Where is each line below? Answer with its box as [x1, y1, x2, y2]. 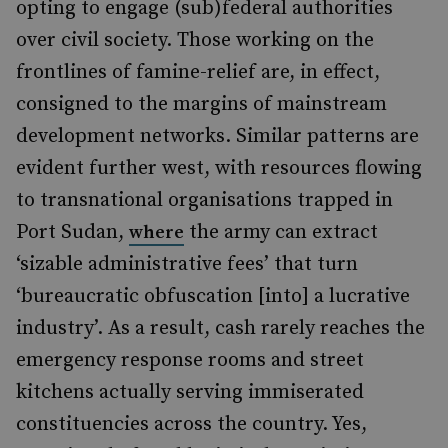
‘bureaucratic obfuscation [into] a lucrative [16, 284, 410, 309]
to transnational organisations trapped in [16, 188, 393, 213]
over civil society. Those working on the [16, 28, 374, 53]
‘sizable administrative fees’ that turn [16, 252, 358, 277]
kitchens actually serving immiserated [16, 380, 364, 405]
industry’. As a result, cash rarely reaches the [16, 316, 425, 341]
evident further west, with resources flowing [16, 156, 422, 181]
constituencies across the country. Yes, [16, 412, 367, 437]
